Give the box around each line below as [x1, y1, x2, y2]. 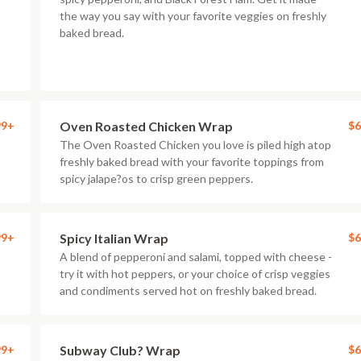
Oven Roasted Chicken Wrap [60, 118, 233, 134]
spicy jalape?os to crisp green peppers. [60, 172, 253, 185]
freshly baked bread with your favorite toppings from [60, 155, 324, 168]
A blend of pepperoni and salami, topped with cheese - [60, 250, 332, 263]
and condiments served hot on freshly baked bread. [60, 284, 317, 297]
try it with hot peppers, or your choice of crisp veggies [60, 267, 330, 280]
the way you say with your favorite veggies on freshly [60, 9, 326, 23]
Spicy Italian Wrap [60, 230, 168, 246]
